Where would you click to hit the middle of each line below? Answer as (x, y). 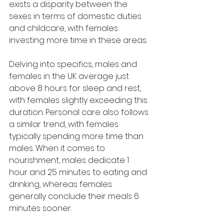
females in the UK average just (70, 76)
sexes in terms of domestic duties (76, 16)
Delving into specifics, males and (74, 64)
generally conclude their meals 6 (75, 196)
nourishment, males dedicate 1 (70, 160)
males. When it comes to (58, 148)
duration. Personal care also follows (80, 112)
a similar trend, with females (65, 124)
